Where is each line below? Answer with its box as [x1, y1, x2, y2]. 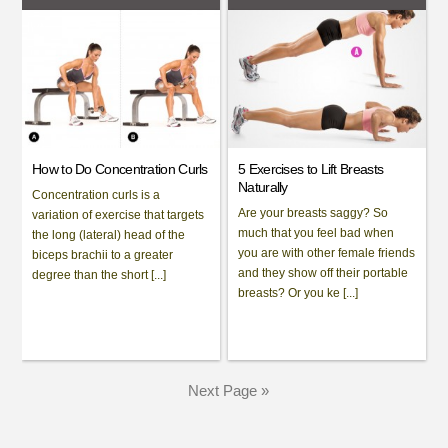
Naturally [238, 178, 288, 195]
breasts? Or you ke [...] [238, 285, 359, 300]
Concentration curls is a [32, 187, 161, 202]
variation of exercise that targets [32, 207, 205, 222]
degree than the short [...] [32, 267, 167, 282]
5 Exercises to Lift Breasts [238, 160, 384, 177]
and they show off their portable [238, 265, 409, 280]
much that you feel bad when [238, 225, 395, 240]
